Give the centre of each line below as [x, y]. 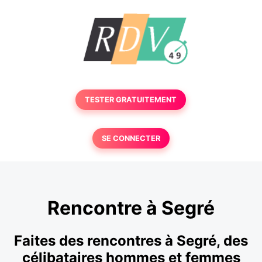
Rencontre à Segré [131, 208]
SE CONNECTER [131, 138]
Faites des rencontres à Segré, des [131, 240]
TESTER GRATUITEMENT [131, 100]
